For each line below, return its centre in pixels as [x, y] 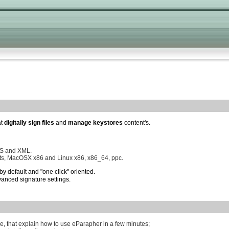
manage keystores [95, 123]
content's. [136, 123]
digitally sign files [29, 123]
